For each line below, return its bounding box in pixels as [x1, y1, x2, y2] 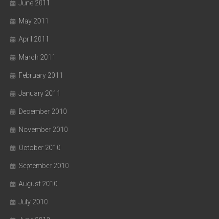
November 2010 [19, 126, 68, 133]
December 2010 [19, 108, 67, 115]
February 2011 [19, 71, 63, 79]
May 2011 [19, 17, 49, 25]
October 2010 [19, 144, 61, 152]
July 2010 [19, 198, 48, 206]
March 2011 [19, 53, 56, 61]
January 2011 [19, 89, 61, 97]
